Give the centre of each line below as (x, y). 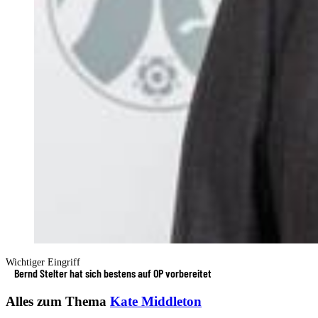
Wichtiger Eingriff (43, 262)
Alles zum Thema (58, 301)
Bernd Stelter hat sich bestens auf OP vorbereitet (113, 273)
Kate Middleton (156, 301)
